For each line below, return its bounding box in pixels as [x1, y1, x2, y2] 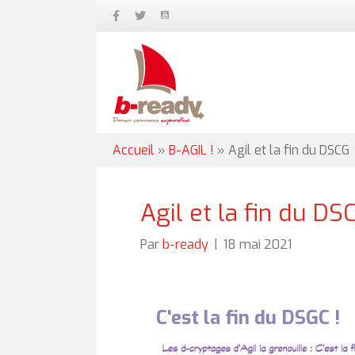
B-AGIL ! [169, 142, 214, 158]
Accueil [113, 142, 155, 158]
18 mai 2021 [223, 236, 292, 253]
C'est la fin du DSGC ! [156, 305, 340, 330]
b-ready [162, 236, 208, 253]
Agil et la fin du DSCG [228, 142, 349, 158]
